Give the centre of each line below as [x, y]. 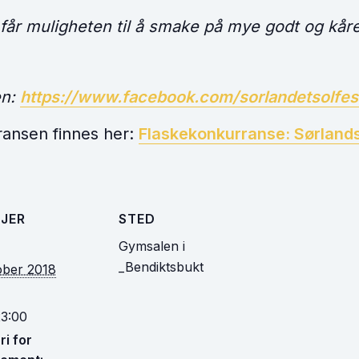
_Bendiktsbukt [161, 267]
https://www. [71, 97]
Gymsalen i [152, 246]
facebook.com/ [180, 97]
